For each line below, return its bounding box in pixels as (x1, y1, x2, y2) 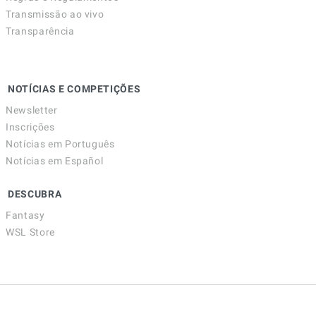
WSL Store (6, 226, 55, 238)
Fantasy (6, 209, 45, 221)
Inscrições (6, 121, 55, 133)
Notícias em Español (6, 155, 104, 167)
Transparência (6, 25, 75, 37)
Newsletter (6, 104, 58, 116)
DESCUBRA (8, 188, 62, 200)
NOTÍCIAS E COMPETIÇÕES (8, 83, 141, 95)
